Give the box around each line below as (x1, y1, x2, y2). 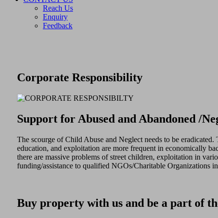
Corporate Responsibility (17, 71, 143, 84)
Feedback (43, 21, 73, 30)
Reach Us (43, 4, 73, 12)
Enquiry (43, 13, 68, 21)
